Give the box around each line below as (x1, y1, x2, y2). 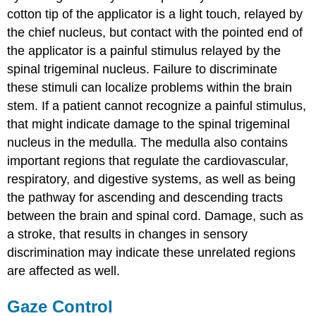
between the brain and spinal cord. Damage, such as (7, 209, 304, 224)
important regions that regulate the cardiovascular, (7, 154, 289, 169)
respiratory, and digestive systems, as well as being (7, 172, 296, 187)
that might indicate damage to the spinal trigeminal (7, 117, 291, 132)
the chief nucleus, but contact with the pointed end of (7, 25, 303, 40)
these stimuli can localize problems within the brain (7, 80, 293, 95)
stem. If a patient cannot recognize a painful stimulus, (7, 99, 307, 114)
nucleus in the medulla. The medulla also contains (7, 135, 288, 150)
